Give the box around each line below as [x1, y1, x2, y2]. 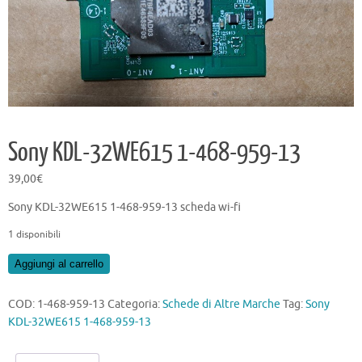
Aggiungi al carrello [15, 257, 103, 270]
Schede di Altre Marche [162, 297, 280, 311]
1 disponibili [8, 228, 61, 242]
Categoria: [107, 297, 162, 311]
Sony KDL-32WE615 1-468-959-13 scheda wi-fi [8, 200, 241, 215]
